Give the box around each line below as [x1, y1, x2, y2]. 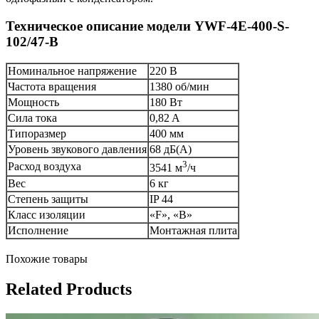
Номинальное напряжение [8, 65, 137, 78]
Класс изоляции [8, 209, 85, 221]
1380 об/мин [150, 80, 209, 93]
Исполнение [8, 224, 68, 237]
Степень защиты [8, 193, 88, 206]
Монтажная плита [150, 224, 237, 237]
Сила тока [8, 112, 57, 125]
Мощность [8, 96, 59, 109]
